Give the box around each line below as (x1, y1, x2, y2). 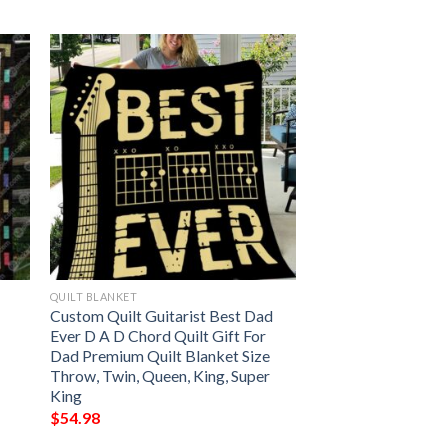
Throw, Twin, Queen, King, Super (49, 366, 270, 386)
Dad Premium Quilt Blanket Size (49, 346, 270, 366)
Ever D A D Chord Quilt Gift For (49, 326, 266, 346)
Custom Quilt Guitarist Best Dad (49, 306, 273, 326)
